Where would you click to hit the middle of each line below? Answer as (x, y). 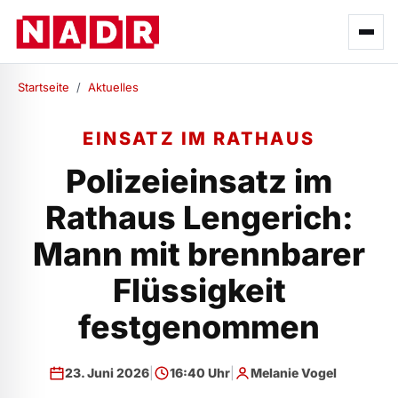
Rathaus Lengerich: (199, 218)
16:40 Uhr (199, 373)
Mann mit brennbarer (199, 254)
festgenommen (199, 327)
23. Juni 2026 (107, 373)
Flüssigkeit (199, 291)
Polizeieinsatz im (199, 181)
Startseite (44, 87)
